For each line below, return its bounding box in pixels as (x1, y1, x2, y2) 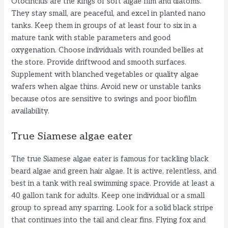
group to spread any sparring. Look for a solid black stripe (11, 203, 214, 212)
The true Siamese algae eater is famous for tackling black (11, 154, 209, 163)
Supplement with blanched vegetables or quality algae (11, 70, 199, 79)
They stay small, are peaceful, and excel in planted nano (11, 9, 206, 18)
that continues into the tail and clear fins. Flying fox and (11, 215, 206, 224)
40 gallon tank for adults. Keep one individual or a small (11, 191, 205, 200)
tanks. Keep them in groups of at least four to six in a (11, 21, 197, 31)
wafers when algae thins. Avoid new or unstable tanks (11, 82, 202, 92)
